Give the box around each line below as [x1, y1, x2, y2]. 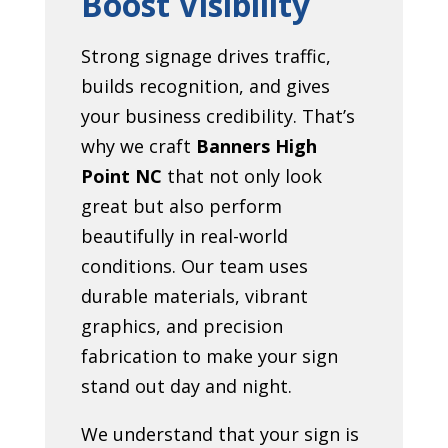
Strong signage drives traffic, [80, 43, 331, 68]
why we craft [80, 133, 196, 158]
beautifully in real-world [80, 223, 288, 248]
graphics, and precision [80, 313, 283, 338]
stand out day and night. [80, 373, 292, 398]
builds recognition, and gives [80, 73, 330, 98]
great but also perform [80, 193, 282, 218]
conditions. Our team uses [80, 253, 308, 278]
